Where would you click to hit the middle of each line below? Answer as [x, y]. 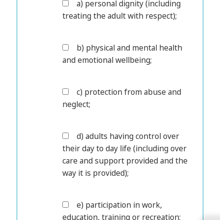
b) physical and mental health [130, 48]
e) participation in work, [120, 205]
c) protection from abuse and [129, 92]
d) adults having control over [128, 136]
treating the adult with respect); [120, 16]
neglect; [77, 104]
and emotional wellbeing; [107, 60]
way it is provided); [96, 173]
